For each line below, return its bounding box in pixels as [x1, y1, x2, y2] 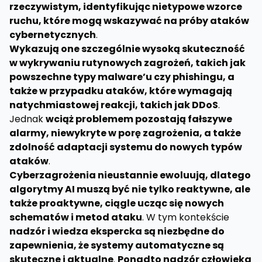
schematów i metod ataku [9, 211, 142, 224]
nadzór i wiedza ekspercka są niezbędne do [9, 225, 225, 238]
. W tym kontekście [142, 211, 229, 224]
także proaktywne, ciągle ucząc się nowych [9, 196, 224, 210]
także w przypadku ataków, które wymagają [9, 84, 232, 98]
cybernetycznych [9, 28, 96, 42]
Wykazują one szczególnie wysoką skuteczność [9, 42, 245, 56]
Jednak [9, 112, 46, 126]
